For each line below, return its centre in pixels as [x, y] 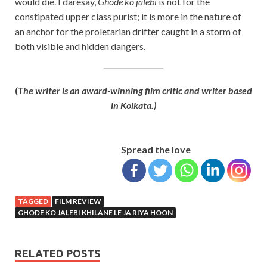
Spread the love [156, 149]
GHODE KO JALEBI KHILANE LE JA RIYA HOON [95, 212]
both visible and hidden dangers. [80, 46]
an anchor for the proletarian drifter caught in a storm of [128, 31]
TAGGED [33, 201]
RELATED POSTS [58, 253]
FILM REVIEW [78, 201]
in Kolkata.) [133, 105]
